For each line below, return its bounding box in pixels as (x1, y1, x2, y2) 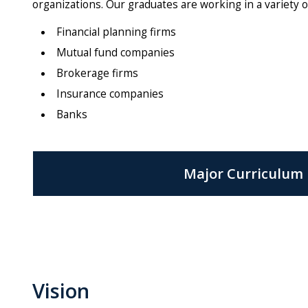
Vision (32, 276, 89, 305)
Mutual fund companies (56, 45, 175, 60)
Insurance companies (56, 87, 164, 102)
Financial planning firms (56, 25, 176, 40)
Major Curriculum (183, 164, 303, 183)
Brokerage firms (56, 66, 138, 81)
